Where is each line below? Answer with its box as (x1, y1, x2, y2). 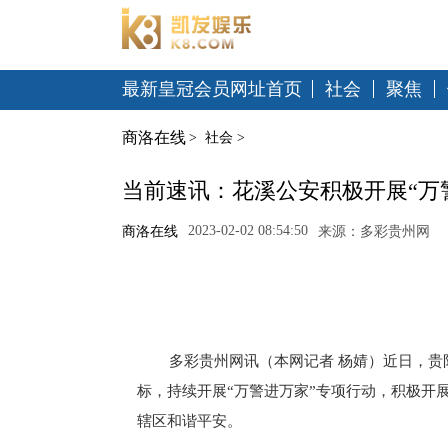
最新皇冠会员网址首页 (122, 79, 302, 99)
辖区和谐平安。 (137, 412, 242, 429)
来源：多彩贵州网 (318, 224, 430, 239)
